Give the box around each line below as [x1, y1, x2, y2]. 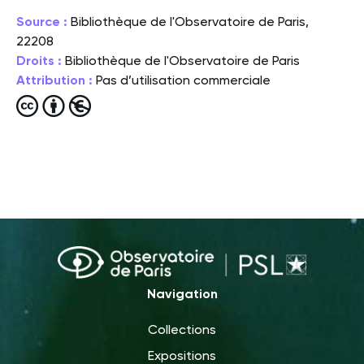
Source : [16, 13, 67, 29]
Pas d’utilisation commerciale [96, 71, 271, 88]
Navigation [146, 285, 218, 301]
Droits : [16, 52, 62, 68]
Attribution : [16, 71, 93, 88]
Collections [148, 321, 216, 337]
